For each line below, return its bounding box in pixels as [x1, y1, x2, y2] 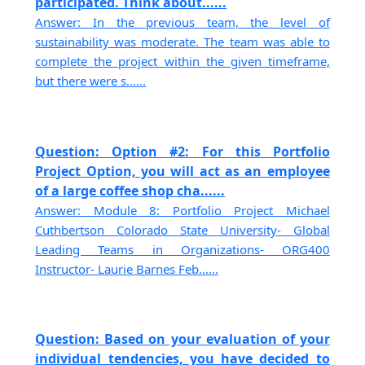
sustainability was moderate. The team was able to [35, 33, 330, 51]
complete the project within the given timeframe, [35, 53, 330, 70]
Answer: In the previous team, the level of [35, 14, 330, 31]
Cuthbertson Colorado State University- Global [35, 221, 330, 238]
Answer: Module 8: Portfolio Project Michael [35, 201, 330, 218]
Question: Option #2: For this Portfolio [35, 142, 330, 161]
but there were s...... [35, 73, 147, 90]
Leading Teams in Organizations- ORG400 [35, 240, 330, 257]
